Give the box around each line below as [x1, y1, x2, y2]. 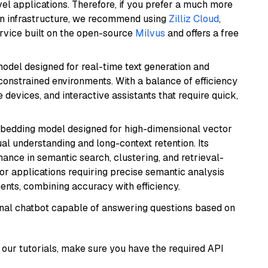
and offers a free [165, 27, 239, 39]
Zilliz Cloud [169, 13, 219, 25]
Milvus [135, 27, 165, 39]
